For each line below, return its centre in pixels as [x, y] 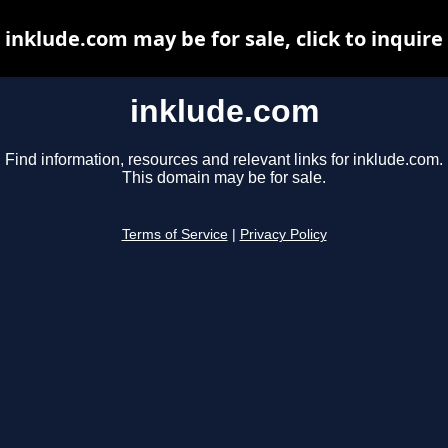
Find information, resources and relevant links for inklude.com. [224, 160]
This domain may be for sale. [224, 178]
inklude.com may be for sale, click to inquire [224, 38]
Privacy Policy [283, 235]
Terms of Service [174, 235]
